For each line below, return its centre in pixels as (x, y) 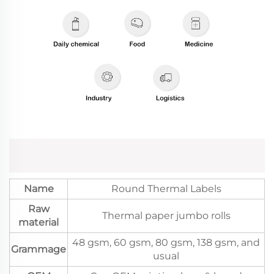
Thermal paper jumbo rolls (166, 215)
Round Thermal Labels (166, 188)
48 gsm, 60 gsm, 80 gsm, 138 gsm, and (166, 242)
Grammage (39, 249)
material (39, 222)
